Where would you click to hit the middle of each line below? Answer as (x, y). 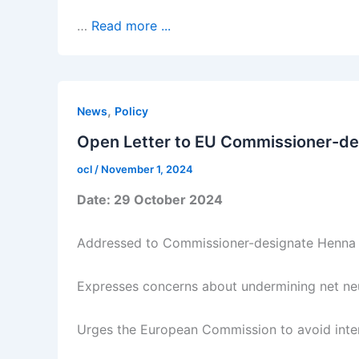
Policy (131, 111)
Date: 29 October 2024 (150, 199)
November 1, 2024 (147, 169)
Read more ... (131, 26)
